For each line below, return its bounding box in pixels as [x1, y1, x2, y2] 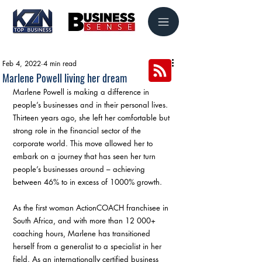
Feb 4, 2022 [2, 58, 41, 68]
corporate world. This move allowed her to [13, 138, 155, 149]
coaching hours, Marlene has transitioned [13, 228, 153, 239]
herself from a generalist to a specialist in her [13, 241, 164, 251]
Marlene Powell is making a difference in [13, 87, 151, 97]
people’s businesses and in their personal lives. [13, 99, 170, 110]
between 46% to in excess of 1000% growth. [13, 177, 162, 187]
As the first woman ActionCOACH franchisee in [13, 202, 171, 213]
